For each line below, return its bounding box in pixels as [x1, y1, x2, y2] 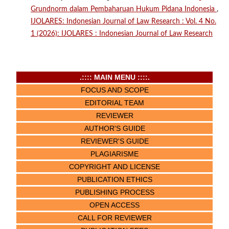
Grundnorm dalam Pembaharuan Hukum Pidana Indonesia [30, 6, 217, 13]
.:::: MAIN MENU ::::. [79, 73, 150, 82]
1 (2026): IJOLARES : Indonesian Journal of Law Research [30, 30, 213, 38]
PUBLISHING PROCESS [75, 188, 154, 197]
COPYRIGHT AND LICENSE [69, 163, 160, 171]
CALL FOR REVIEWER [77, 214, 152, 222]
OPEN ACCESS [89, 201, 140, 210]
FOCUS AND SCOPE [80, 86, 149, 95]
